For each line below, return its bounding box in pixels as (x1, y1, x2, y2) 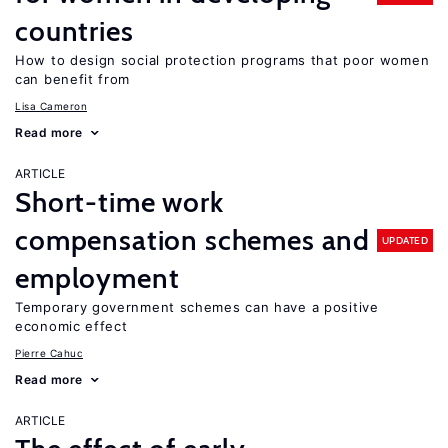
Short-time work (15, 185, 224, 219)
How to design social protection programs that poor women (15, 52, 430, 68)
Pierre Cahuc (15, 347, 83, 359)
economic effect (15, 318, 128, 334)
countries (15, 14, 134, 48)
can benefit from (15, 71, 131, 87)
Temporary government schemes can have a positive (15, 299, 379, 315)
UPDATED (381, 233, 428, 247)
